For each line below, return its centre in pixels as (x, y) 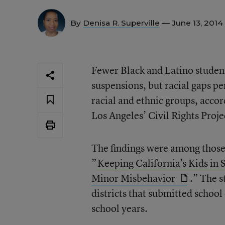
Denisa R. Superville (121, 23)
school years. (119, 208)
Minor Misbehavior (134, 178)
